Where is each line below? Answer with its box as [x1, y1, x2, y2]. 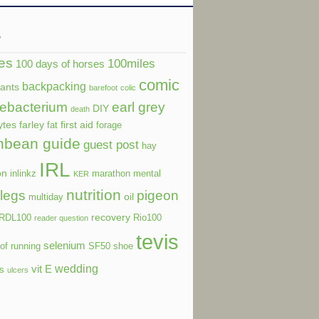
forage [96, 120, 122, 130]
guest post [83, 137, 139, 152]
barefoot [89, 83, 117, 92]
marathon [92, 168, 130, 179]
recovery [91, 211, 130, 223]
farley [19, 118, 44, 130]
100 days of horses [16, 57, 105, 70]
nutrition [66, 186, 121, 203]
